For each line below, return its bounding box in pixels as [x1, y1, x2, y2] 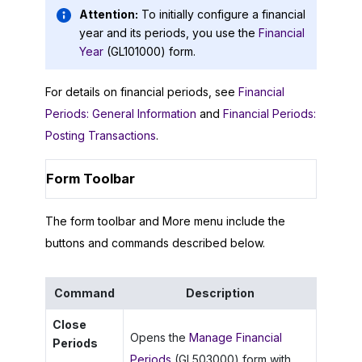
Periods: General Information [45, 106, 196, 120]
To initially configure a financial [141, 7, 305, 22]
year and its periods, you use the [79, 26, 259, 40]
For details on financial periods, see [45, 84, 238, 99]
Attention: [79, 7, 138, 22]
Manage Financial [188, 330, 282, 345]
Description [185, 286, 255, 301]
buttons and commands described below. [45, 236, 265, 250]
